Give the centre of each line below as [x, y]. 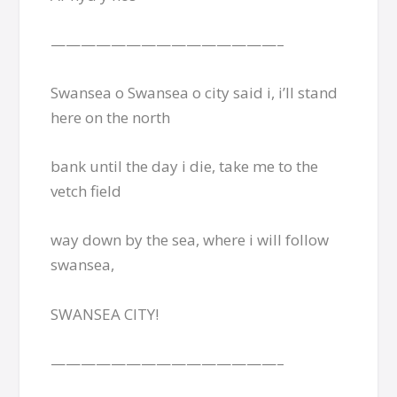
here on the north [111, 117]
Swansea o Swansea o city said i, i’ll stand [195, 92]
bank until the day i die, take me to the [185, 167]
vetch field [86, 191]
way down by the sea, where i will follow [190, 240]
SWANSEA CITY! [105, 314]
